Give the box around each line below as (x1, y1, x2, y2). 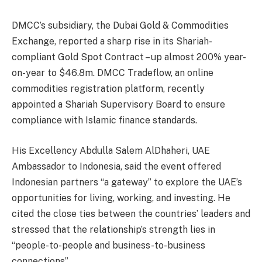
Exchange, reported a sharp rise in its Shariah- (12, 36, 212, 47)
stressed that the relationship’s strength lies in (12, 223, 215, 235)
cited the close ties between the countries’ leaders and (12, 208, 250, 219)
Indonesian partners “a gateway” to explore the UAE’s (12, 176, 242, 188)
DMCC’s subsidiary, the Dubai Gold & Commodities (12, 20, 229, 32)
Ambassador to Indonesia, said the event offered (12, 160, 221, 172)
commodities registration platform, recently (12, 83, 205, 95)
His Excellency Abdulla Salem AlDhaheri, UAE (12, 144, 210, 156)
